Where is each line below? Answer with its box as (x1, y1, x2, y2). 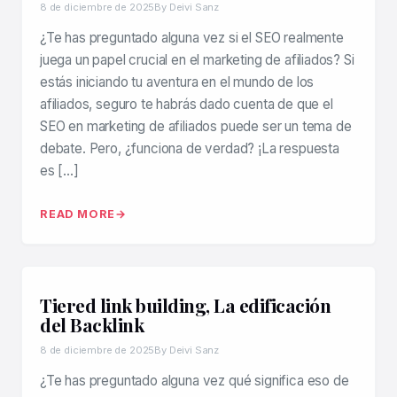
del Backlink (40, 312, 144, 338)
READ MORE (40, 207, 116, 222)
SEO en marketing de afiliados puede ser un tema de (40, 118, 352, 136)
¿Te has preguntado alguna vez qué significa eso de (40, 372, 349, 390)
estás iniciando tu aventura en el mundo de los (40, 74, 315, 91)
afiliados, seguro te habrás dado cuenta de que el (40, 96, 333, 113)
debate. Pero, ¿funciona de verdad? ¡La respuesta (40, 140, 339, 158)
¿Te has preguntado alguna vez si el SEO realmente (40, 29, 344, 47)
